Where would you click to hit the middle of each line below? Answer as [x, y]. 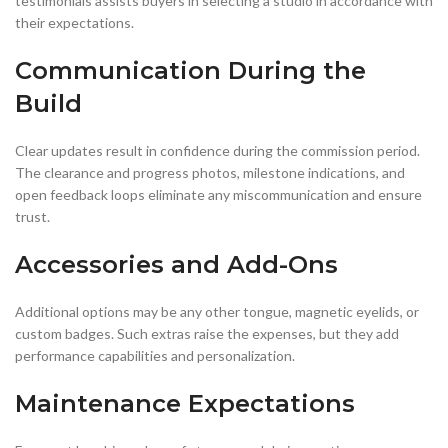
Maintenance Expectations [185, 404]
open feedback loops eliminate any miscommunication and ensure [218, 195]
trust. [32, 217]
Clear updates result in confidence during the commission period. [217, 151]
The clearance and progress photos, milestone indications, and [210, 173]
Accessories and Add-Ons [176, 265]
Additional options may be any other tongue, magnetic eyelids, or [217, 312]
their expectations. [74, 23]
